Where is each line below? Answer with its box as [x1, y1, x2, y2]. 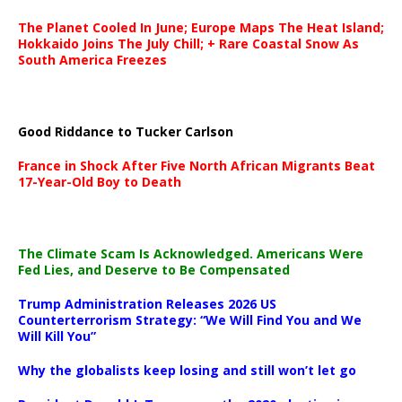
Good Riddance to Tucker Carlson [18, 123, 233, 141]
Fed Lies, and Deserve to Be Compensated [18, 261, 290, 279]
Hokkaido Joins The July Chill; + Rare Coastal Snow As [18, 35, 359, 53]
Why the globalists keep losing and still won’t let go [18, 362, 356, 380]
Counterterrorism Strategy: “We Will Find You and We [18, 311, 362, 329]
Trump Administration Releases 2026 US [18, 295, 276, 313]
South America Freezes [18, 51, 167, 69]
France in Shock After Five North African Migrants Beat [18, 157, 375, 175]
